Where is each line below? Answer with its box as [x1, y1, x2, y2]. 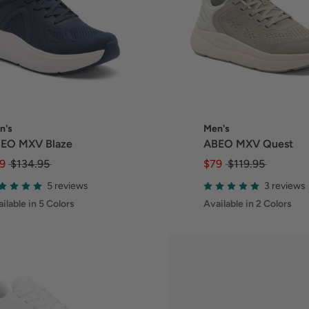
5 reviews [47, 179, 88, 192]
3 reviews [264, 179, 306, 192]
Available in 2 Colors [203, 198, 292, 210]
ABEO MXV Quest [203, 137, 294, 151]
